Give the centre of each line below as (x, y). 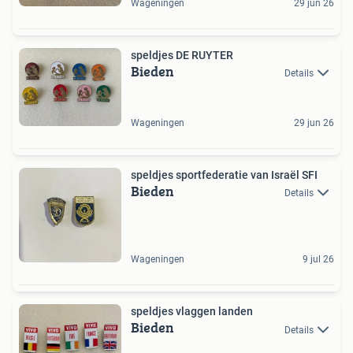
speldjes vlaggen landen (193, 312)
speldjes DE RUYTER (183, 55)
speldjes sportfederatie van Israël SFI (224, 175)
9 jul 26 (318, 260)
